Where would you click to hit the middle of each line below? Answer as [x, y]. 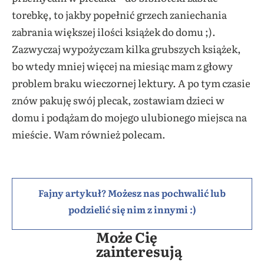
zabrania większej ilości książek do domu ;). [114, 31]
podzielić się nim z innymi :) [132, 209]
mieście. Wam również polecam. [89, 134]
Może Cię [126, 236]
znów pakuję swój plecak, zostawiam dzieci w [118, 100]
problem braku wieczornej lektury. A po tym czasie [131, 82]
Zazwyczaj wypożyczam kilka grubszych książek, [126, 48]
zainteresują [139, 250]
